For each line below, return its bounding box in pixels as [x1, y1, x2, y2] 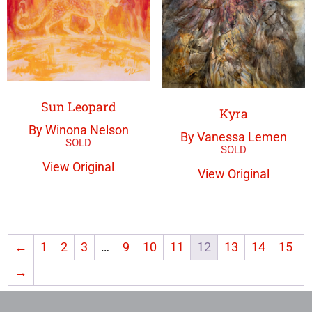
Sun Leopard [40, 98, 116, 116]
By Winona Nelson [28, 123, 129, 138]
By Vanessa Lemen [180, 130, 287, 145]
